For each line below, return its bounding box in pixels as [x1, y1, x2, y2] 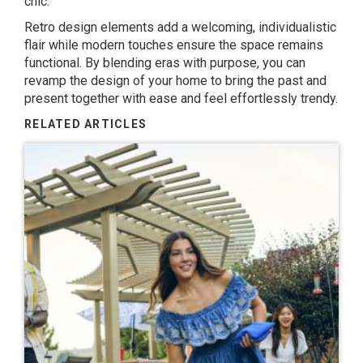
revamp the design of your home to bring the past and [24, 72, 327, 88]
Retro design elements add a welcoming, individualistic [24, 19, 336, 35]
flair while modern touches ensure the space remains [24, 36, 323, 53]
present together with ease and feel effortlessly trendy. [24, 90, 338, 106]
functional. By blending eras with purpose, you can [24, 54, 305, 70]
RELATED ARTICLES [24, 117, 147, 130]
